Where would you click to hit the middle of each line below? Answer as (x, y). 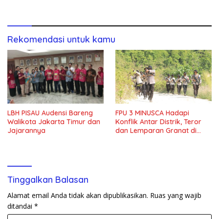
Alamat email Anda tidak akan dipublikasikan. (78, 196)
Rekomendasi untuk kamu (61, 39)
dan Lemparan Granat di (156, 131)
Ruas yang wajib (176, 196)
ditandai (21, 206)
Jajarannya (26, 131)
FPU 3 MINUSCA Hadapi (152, 113)
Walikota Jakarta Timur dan (54, 122)
